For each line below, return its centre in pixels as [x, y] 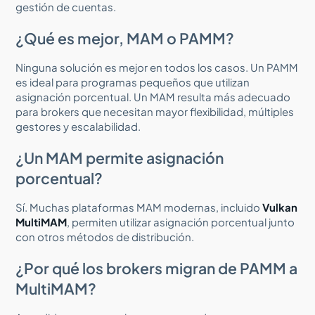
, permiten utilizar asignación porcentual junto [181, 221]
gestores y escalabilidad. [78, 126]
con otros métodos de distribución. [105, 236]
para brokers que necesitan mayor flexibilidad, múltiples [155, 111]
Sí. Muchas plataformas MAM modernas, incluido [139, 207]
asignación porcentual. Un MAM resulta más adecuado [153, 96]
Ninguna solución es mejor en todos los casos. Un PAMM [157, 67]
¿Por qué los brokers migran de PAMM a [157, 268]
